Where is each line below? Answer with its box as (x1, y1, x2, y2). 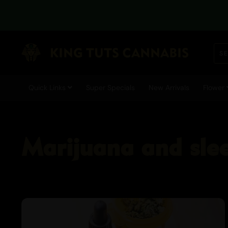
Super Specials (85, 83, 135, 92)
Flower (203, 83, 226, 92)
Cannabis (178, 156, 210, 165)
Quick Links (28, 83, 68, 92)
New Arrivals (148, 83, 189, 92)
